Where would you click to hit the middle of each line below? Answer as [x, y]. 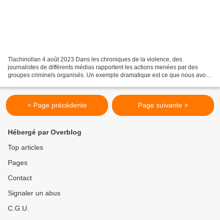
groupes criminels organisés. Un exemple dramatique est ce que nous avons [110, 75]
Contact [20, 178]
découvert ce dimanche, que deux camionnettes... [74, 83]
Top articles [26, 148]
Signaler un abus [34, 193]
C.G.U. [18, 208]
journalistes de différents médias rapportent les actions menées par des [103, 68]
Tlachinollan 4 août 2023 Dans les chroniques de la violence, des [95, 60]
